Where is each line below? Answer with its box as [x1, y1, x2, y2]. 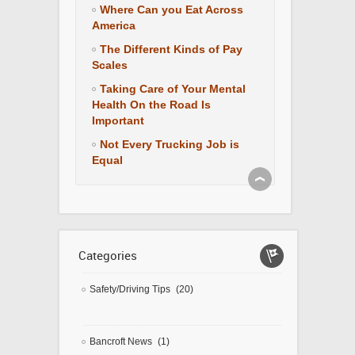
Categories [78, 247, 137, 264]
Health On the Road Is [92, 98, 211, 112]
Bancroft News [90, 336, 152, 348]
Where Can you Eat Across [100, 3, 243, 17]
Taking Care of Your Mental [100, 82, 246, 96]
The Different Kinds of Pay [100, 43, 242, 56]
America [92, 19, 136, 32]
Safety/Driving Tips [90, 284, 170, 296]
